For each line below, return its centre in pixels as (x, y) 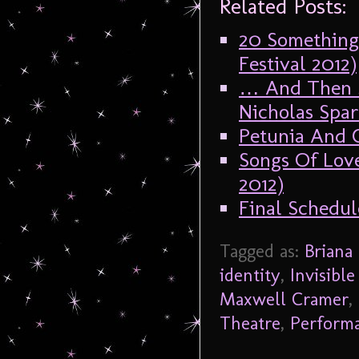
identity (250, 275)
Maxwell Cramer (284, 299)
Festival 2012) (298, 64)
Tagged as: (262, 251)
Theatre (250, 323)
